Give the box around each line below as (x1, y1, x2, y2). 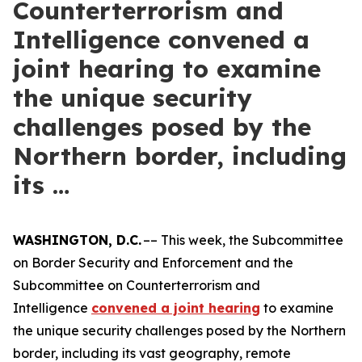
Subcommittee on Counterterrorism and (13, 277, 260, 293)
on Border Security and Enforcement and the (13, 255, 293, 271)
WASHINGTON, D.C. (13, 232, 141, 248)
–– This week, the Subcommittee (141, 232, 343, 248)
